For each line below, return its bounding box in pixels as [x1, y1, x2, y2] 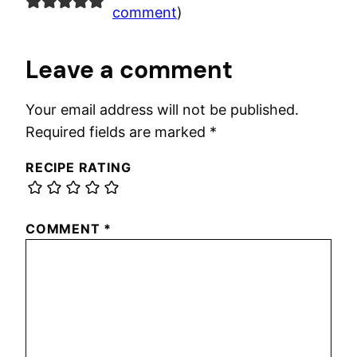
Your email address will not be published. [25, 100, 299, 118]
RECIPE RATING [25, 159, 131, 175]
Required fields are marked [25, 123, 210, 140]
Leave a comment [25, 53, 233, 85]
